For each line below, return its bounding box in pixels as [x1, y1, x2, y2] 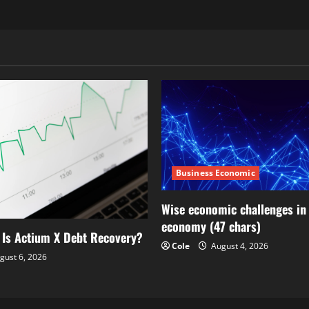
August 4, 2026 [209, 239, 268, 252]
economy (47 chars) [161, 217, 261, 235]
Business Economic [176, 166, 255, 179]
